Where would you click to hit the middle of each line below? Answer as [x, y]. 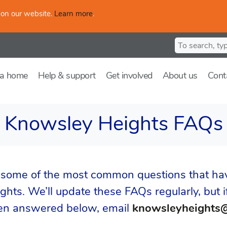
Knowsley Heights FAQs [113, 124]
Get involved [129, 75]
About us [180, 75]
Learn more [73, 14]
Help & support [67, 75]
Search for [193, 43]
